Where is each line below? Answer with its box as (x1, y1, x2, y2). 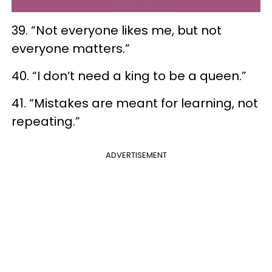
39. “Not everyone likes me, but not (12, 21, 222, 39)
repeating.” (12, 112, 80, 130)
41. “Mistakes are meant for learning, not (12, 94, 258, 112)
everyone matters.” (12, 39, 130, 57)
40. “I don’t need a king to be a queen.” (12, 67, 246, 84)
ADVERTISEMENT (105, 149, 167, 161)
